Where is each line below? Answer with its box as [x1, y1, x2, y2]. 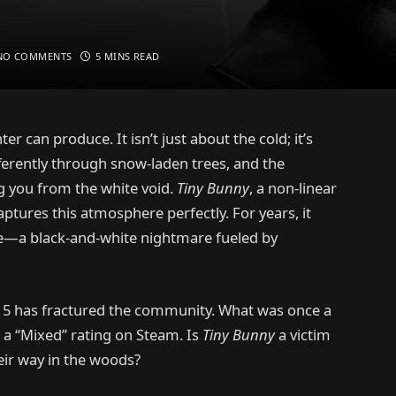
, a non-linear [249, 178, 337, 198]
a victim [275, 324, 331, 345]
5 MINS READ [95, 49, 160, 63]
